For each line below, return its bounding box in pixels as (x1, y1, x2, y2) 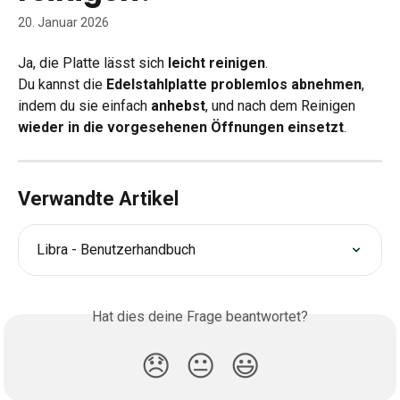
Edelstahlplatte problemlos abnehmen (106, 76, 362, 94)
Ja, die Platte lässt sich (18, 54, 168, 71)
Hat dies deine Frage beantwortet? (92, 308, 308, 326)
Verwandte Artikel (18, 187, 179, 211)
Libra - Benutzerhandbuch (37, 241, 196, 259)
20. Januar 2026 (18, 15, 109, 29)
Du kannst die (18, 76, 106, 94)
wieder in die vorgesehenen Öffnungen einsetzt (18, 119, 344, 137)
